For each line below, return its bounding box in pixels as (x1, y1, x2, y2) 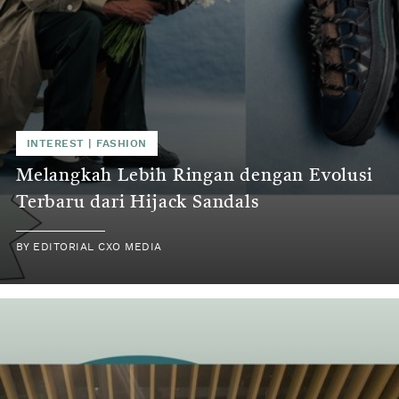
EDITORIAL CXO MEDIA (33, 240, 162, 252)
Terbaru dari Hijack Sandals (16, 193, 259, 212)
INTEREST (27, 137, 85, 149)
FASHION (96, 137, 147, 149)
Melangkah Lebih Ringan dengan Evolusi (16, 167, 373, 185)
